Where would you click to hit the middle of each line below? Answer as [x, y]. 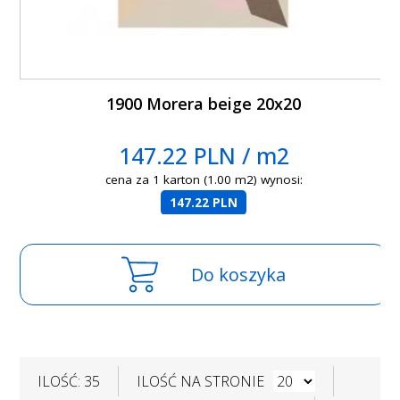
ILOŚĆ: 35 [69, 382]
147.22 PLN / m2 [204, 156]
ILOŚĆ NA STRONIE [201, 382]
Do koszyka [239, 275]
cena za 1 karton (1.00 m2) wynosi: [204, 180]
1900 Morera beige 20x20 [204, 104]
